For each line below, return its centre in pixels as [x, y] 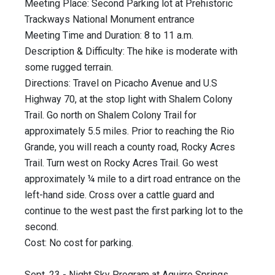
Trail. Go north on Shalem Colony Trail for [110, 115]
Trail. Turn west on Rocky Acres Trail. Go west [121, 163]
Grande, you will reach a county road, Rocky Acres [130, 147]
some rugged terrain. [69, 68]
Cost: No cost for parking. [79, 243]
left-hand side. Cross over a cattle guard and [119, 195]
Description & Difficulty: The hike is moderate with [131, 52]
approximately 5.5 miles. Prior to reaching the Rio [130, 131]
